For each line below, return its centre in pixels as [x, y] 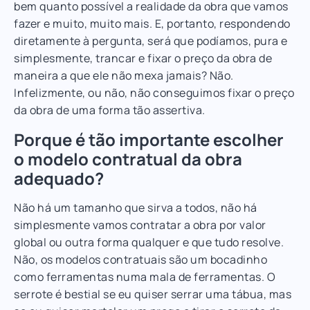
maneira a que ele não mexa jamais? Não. [124, 75]
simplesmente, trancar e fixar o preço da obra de [143, 58]
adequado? [59, 178]
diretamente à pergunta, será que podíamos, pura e [151, 40]
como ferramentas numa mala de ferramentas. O [145, 276]
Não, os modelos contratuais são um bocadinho [140, 259]
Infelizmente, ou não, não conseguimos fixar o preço [154, 92]
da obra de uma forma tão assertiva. [110, 110]
